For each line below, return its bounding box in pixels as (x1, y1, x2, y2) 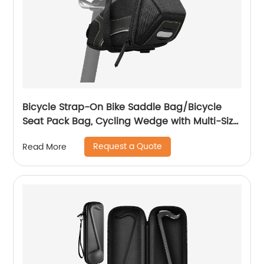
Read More (22, 140, 67, 154)
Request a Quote (93, 140, 163, 154)
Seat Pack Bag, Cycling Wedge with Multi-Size (22, 114, 239, 130)
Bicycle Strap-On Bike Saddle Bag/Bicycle (22, 100, 222, 115)
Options (22, 128, 60, 144)
